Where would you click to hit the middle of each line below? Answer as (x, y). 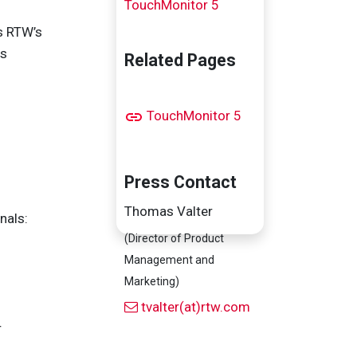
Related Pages (180, 60)
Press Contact (180, 182)
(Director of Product (174, 238)
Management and (169, 260)
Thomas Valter (169, 211)
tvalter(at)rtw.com (196, 307)
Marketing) (152, 281)
